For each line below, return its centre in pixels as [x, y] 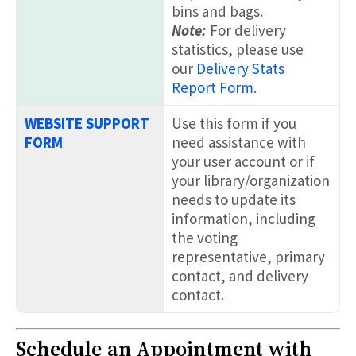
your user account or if [243, 161]
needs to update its [234, 199]
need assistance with [239, 142]
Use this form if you [234, 123]
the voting [205, 237]
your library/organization [251, 180]
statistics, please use [238, 49]
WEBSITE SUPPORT [87, 123]
